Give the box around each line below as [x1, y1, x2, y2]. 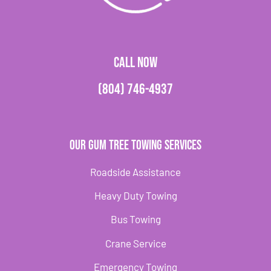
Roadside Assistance [90, 165, 181, 178]
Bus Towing [110, 213, 161, 226]
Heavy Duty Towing [94, 189, 177, 201]
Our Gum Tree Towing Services [70, 137, 201, 154]
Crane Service [105, 237, 166, 249]
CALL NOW [114, 53, 157, 71]
